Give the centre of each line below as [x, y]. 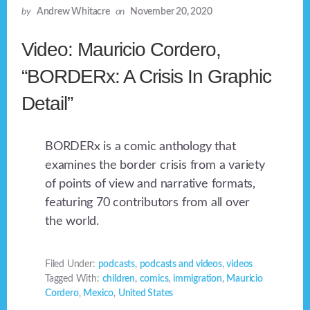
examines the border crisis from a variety [155, 165]
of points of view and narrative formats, [151, 184]
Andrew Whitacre [73, 11]
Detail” [47, 103]
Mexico [99, 293]
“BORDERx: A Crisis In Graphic [147, 76]
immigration [197, 279]
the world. [72, 221]
